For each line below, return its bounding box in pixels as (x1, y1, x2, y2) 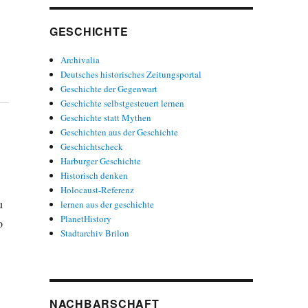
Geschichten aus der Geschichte (60, 125, 179, 138)
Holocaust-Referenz (60, 183, 135, 196)
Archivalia (60, 53, 100, 66)
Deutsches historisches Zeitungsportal (60, 67, 202, 80)
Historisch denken (60, 168, 129, 181)
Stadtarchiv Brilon (60, 226, 130, 239)
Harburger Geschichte (60, 154, 142, 167)
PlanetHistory (60, 212, 112, 225)
